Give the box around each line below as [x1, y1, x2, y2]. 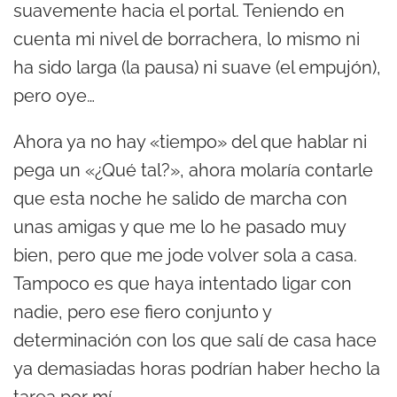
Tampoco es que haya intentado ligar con [13, 273, 352, 295]
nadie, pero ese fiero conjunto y [13, 301, 271, 323]
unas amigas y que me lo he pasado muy [13, 216, 346, 238]
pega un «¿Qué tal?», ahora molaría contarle [13, 160, 373, 182]
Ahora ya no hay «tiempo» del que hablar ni [13, 131, 367, 153]
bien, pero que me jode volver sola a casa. [13, 245, 357, 267]
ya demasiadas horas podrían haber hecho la [13, 358, 380, 380]
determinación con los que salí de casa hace [13, 330, 377, 352]
